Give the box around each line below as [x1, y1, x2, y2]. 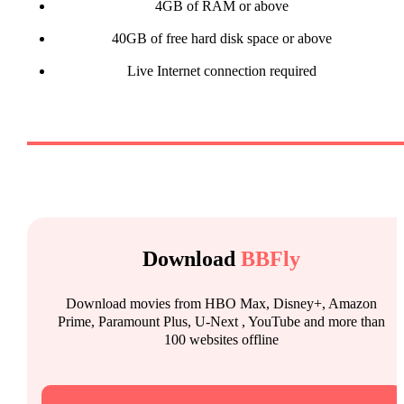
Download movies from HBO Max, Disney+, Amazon [66, 296, 378, 312]
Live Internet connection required [126, 63, 317, 79]
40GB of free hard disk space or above [111, 31, 332, 47]
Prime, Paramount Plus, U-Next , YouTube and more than [58, 314, 386, 330]
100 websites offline [164, 332, 280, 348]
